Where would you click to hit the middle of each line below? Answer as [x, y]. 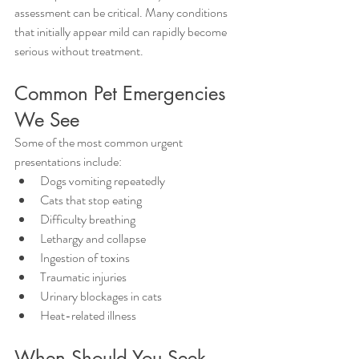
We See [47, 120]
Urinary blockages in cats [101, 296]
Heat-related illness [88, 315]
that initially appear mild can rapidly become [122, 32]
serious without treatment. [79, 51]
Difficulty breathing [88, 219]
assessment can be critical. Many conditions [122, 12]
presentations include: [68, 161]
